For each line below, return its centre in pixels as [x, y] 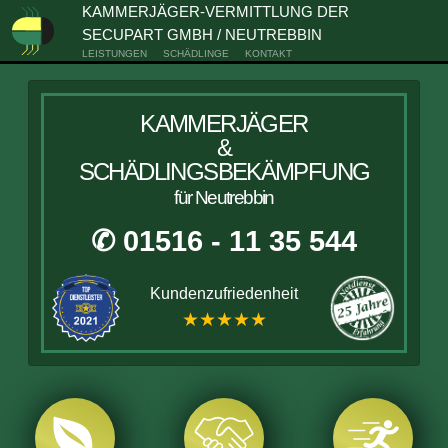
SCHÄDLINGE [195, 53]
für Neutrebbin [224, 197]
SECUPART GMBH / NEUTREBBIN [201, 34]
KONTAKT [268, 53]
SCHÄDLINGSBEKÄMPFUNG [224, 171]
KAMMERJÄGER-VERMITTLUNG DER [215, 11]
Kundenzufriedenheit [224, 293]
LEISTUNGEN [114, 53]
